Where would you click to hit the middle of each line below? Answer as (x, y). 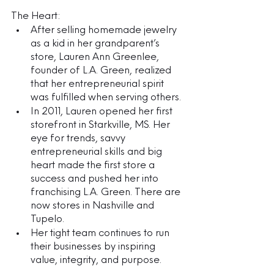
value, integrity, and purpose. (97, 260)
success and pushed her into (96, 179)
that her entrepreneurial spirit (98, 84)
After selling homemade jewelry (105, 30)
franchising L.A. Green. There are (107, 192)
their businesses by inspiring (94, 247)
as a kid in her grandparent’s (96, 44)
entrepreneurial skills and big (98, 152)
